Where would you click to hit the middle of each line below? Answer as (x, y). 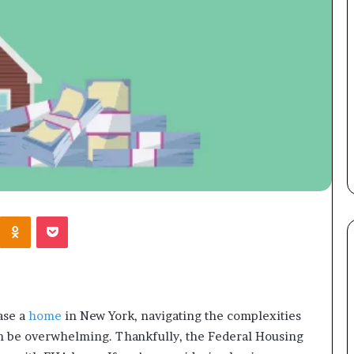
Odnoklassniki (65, 216)
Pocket (84, 216)
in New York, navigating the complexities (183, 315)
